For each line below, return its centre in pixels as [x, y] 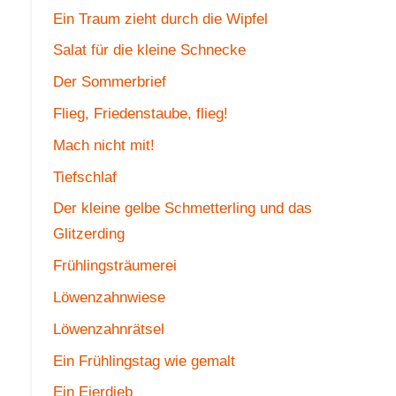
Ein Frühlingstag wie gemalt [144, 361]
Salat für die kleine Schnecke [149, 50]
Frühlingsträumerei [114, 266]
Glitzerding [88, 234]
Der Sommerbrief [109, 82]
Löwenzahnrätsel [108, 329]
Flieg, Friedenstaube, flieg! [140, 114]
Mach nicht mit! [103, 145]
